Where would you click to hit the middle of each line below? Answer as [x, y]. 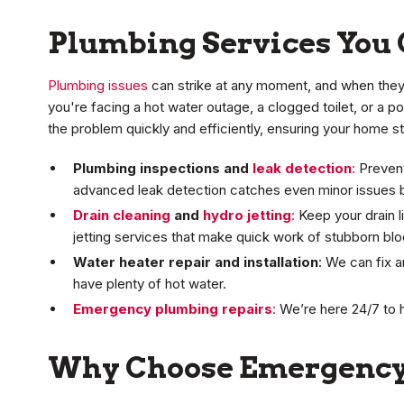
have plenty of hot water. [150, 284]
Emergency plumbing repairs [173, 309]
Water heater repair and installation [196, 262]
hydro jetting [247, 216]
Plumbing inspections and [163, 169]
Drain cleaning [122, 216]
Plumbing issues [98, 86]
